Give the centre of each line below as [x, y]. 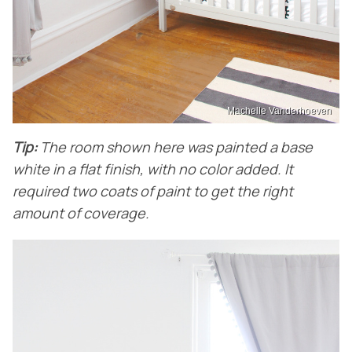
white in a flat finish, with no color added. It [153, 170]
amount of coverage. [81, 214]
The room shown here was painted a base [175, 148]
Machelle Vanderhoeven [279, 110]
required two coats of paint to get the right [153, 192]
